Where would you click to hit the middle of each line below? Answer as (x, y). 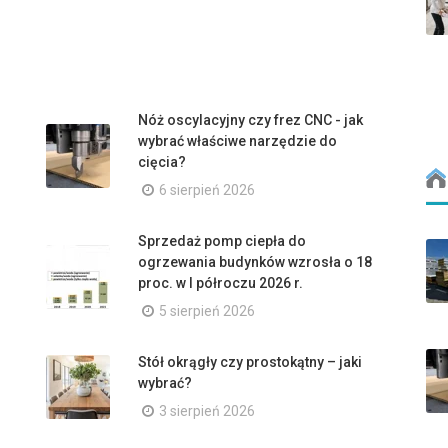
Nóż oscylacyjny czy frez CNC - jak (250, 120)
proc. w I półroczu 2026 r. (220, 283)
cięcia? (162, 162)
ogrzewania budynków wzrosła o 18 (255, 262)
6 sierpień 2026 (207, 190)
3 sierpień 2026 (207, 411)
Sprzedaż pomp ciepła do (222, 241)
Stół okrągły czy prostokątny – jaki (250, 362)
